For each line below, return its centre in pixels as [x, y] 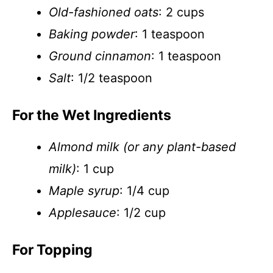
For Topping [52, 250]
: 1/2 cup [141, 213]
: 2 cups [181, 12]
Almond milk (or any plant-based [142, 147]
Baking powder [92, 34]
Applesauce [83, 213]
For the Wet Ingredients [92, 115]
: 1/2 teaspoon [112, 78]
